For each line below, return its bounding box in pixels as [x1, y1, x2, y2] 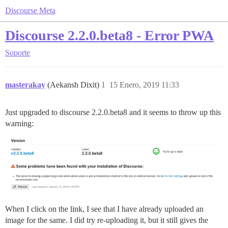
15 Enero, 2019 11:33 [109, 80, 179, 89]
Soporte [5, 48, 30, 57]
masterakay [5, 80, 45, 89]
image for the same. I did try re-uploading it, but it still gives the [5, 215, 208, 224]
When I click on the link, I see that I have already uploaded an [5, 204, 204, 213]
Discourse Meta [5, 6, 55, 15]
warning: [5, 119, 34, 128]
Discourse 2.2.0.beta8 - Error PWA [5, 27, 214, 43]
